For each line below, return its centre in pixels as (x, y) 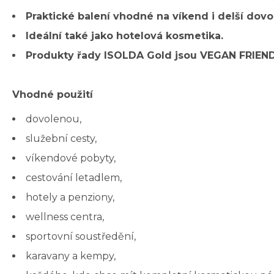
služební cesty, (61, 139)
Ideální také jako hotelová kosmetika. (124, 36)
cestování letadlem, (74, 178)
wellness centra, (65, 217)
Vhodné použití (53, 95)
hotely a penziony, (70, 198)
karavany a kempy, (71, 256)
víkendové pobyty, (71, 158)
